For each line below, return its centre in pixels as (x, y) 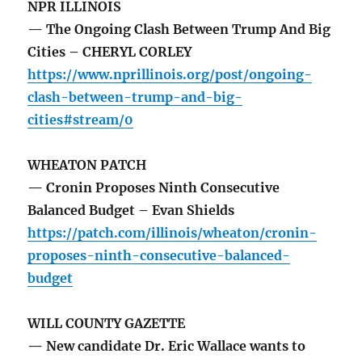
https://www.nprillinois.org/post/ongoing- (170, 75)
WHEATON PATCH (87, 165)
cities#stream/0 (81, 120)
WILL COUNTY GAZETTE (107, 324)
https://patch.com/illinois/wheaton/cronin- (173, 233)
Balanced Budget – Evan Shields (131, 210)
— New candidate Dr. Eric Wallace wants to (167, 346)
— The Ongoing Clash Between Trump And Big (179, 29)
